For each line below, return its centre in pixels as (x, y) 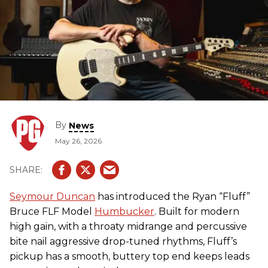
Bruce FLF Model (52, 211)
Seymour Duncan (52, 197)
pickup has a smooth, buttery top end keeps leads (130, 256)
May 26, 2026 (78, 141)
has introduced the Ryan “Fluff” (173, 197)
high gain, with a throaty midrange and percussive (128, 226)
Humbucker (124, 211)
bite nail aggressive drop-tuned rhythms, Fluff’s (123, 241)
